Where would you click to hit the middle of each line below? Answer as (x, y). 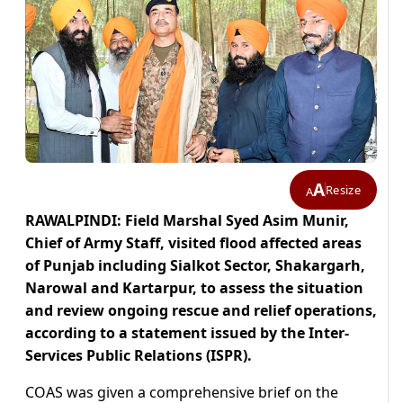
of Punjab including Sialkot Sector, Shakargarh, (195, 266)
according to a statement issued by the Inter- (187, 333)
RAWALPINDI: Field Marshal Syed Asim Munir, (187, 221)
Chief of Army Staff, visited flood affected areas (193, 243)
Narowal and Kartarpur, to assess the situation (194, 288)
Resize (343, 189)
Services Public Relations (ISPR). (139, 356)
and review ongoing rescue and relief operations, (201, 311)
